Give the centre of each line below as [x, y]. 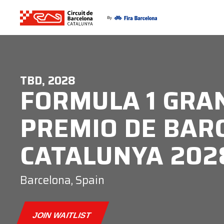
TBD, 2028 [48, 81]
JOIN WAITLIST [62, 215]
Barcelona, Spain [62, 180]
